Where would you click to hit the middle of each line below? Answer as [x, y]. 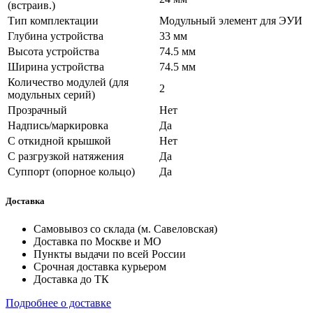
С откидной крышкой [59, 141]
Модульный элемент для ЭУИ [231, 21]
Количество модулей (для [68, 82]
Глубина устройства [56, 36]
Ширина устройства [56, 67]
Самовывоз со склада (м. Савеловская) [125, 228]
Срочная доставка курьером [100, 266]
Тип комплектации [53, 21]
